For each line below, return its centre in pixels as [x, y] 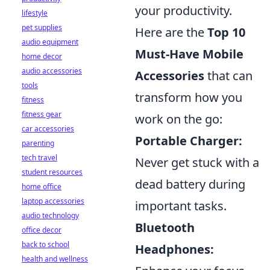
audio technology [50, 215]
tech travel [39, 158]
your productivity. [184, 11]
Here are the [171, 32]
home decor [42, 56]
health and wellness [55, 259]
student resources [52, 172]
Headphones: [174, 249]
